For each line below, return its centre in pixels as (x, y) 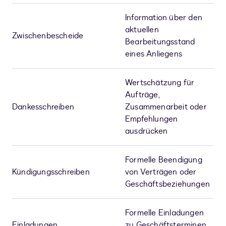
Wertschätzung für (160, 83)
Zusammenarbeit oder (166, 107)
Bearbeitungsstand (160, 42)
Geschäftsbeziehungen (167, 184)
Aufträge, (142, 95)
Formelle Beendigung (164, 160)
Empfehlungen (152, 119)
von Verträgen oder (161, 172)
